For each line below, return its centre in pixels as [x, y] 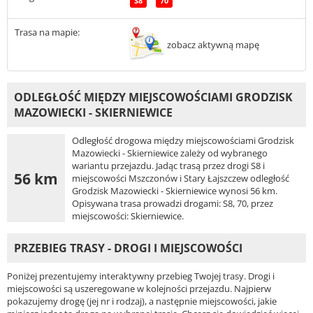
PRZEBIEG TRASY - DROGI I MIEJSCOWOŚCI [128, 248]
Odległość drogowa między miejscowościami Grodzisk [183, 141]
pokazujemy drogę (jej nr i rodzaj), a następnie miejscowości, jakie [142, 301]
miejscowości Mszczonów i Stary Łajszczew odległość [181, 179]
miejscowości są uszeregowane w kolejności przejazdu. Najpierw [139, 289]
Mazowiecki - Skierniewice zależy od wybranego [170, 153]
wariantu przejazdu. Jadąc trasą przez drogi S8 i [168, 166]
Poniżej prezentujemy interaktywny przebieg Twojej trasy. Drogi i [141, 276]
